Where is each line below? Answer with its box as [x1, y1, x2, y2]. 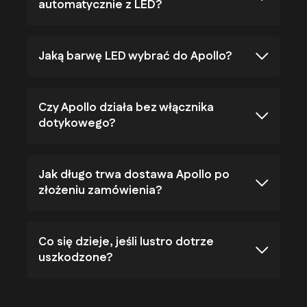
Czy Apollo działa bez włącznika [38, 99, 214, 116]
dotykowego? [38, 114, 115, 132]
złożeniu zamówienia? [38, 182, 162, 199]
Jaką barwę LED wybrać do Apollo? [38, 47, 232, 64]
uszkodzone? [38, 249, 112, 266]
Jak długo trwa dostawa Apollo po [38, 166, 230, 183]
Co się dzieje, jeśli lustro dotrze [38, 233, 214, 250]
